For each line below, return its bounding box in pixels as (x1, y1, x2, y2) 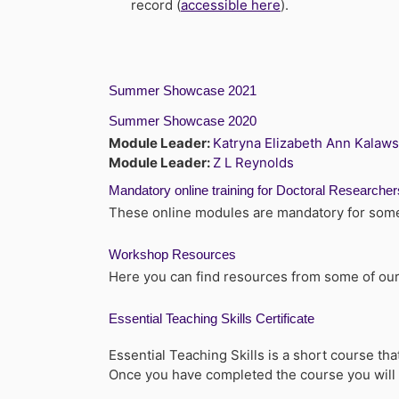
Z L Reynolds (213, 154, 294, 171)
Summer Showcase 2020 (109, 113, 256, 128)
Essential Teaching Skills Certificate (109, 311, 314, 326)
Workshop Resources (109, 247, 236, 262)
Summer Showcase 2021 (109, 83, 256, 98)
